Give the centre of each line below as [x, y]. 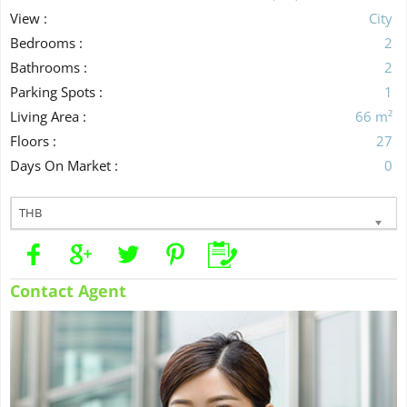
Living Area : [48, 116]
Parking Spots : [56, 91]
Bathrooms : [49, 67]
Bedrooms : [46, 42]
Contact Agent [68, 290]
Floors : [33, 140]
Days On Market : [64, 165]
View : [29, 18]
